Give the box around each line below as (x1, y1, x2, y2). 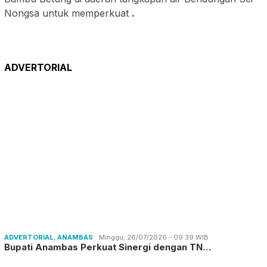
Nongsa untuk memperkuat (4, 7, 132, 20)
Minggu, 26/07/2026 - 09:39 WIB (99, 233, 209, 242)
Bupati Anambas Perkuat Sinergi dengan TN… (4, 241, 211, 253)
